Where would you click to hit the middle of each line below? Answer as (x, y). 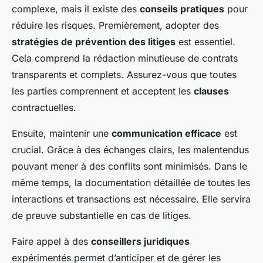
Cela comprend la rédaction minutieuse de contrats (125, 58)
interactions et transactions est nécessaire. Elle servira (131, 199)
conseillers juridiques (140, 242)
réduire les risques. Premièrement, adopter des (115, 26)
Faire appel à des (51, 242)
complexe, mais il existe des (76, 9)
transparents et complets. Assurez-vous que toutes (124, 75)
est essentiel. (205, 42)
